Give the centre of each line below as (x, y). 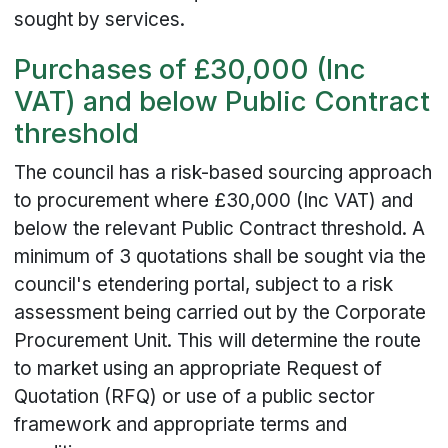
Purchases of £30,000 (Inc (190, 69)
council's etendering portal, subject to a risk (204, 284)
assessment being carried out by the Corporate (220, 312)
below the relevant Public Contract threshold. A (220, 228)
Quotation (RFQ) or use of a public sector (195, 396)
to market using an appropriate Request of (198, 368)
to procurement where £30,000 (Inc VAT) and (214, 200)
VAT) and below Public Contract (222, 101)
